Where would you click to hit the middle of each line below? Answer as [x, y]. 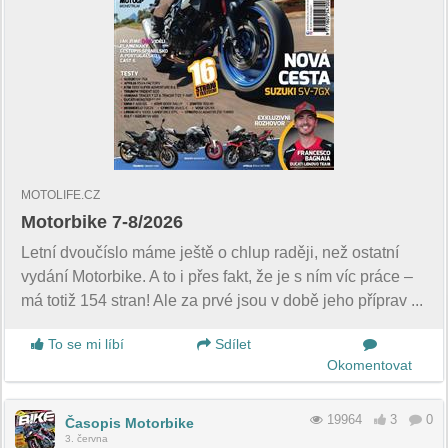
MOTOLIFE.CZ [60, 195]
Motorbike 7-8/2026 [102, 222]
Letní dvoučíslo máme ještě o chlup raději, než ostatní [210, 253]
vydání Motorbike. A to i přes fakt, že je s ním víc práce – [217, 277]
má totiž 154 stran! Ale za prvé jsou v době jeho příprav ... [222, 301]
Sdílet [230, 344]
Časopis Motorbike [129, 423]
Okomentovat [370, 365]
